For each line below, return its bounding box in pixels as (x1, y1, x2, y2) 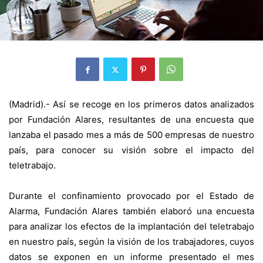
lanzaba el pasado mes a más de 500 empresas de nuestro (9, 129, 254, 141)
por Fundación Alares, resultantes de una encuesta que (9, 114, 254, 126)
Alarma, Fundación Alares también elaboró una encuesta (9, 205, 254, 217)
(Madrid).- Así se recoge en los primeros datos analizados (9, 99, 254, 110)
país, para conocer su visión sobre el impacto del (9, 144, 254, 156)
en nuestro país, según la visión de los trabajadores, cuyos (9, 236, 254, 248)
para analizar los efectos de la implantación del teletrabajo (9, 221, 254, 232)
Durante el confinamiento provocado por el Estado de (9, 190, 254, 202)
